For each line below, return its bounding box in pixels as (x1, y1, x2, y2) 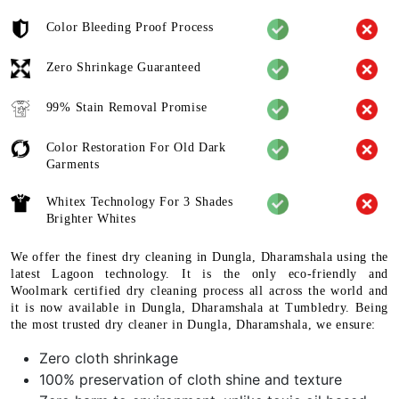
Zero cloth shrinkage (39, 349, 178, 368)
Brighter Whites (45, 212, 136, 226)
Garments (45, 158, 100, 172)
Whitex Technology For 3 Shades (45, 195, 233, 209)
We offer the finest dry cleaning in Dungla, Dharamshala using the (11, 250, 388, 265)
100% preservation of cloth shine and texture (39, 370, 342, 389)
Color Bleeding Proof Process (45, 20, 214, 35)
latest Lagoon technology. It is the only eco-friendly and (11, 267, 388, 281)
